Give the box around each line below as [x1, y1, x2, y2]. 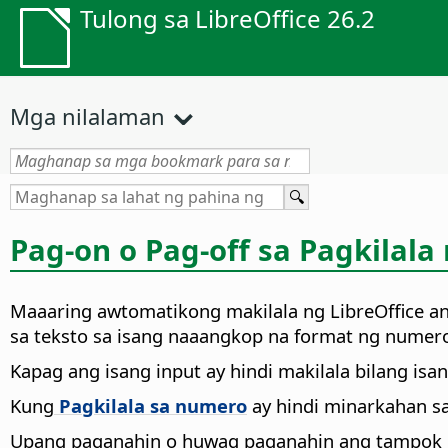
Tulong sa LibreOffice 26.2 [80, 2, 375, 35]
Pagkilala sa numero [54, 393, 247, 419]
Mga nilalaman [10, 101, 165, 131]
